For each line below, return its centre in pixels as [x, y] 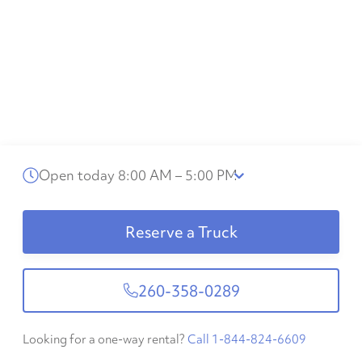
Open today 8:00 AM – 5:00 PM [138, 175]
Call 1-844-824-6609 [247, 339]
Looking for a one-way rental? [104, 339]
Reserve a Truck [181, 232]
